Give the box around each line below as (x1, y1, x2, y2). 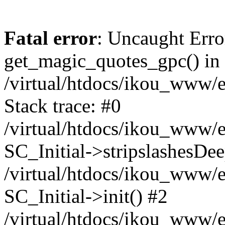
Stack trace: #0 (4, 95, 121, 117)
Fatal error (4, 27, 97, 49)
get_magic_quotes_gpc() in (4, 50, 220, 71)
